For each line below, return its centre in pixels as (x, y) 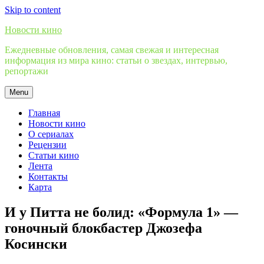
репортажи (27, 71)
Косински (36, 244)
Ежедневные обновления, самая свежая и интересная (112, 50)
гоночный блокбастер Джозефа (103, 228)
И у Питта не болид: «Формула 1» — (121, 212)
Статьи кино (54, 155)
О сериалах (51, 134)
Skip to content (33, 10)
